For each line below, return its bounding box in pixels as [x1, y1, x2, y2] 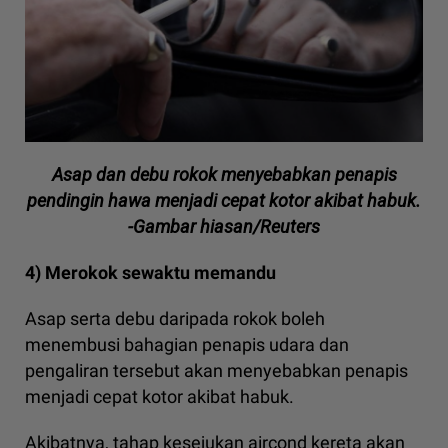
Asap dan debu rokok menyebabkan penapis [51, 164, 397, 186]
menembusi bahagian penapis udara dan [25, 334, 349, 356]
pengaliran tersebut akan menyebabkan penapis [25, 360, 408, 382]
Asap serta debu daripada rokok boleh [25, 308, 325, 330]
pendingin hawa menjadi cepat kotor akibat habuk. [27, 190, 421, 212]
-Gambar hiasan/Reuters [128, 216, 320, 238]
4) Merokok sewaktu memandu [25, 262, 276, 284]
